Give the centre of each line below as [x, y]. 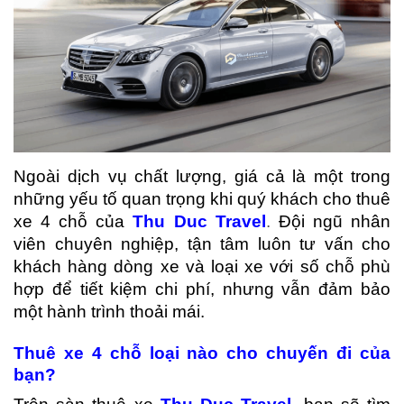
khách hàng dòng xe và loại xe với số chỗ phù [202, 266]
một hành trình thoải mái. [109, 311]
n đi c [344, 353]
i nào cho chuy [241, 353]
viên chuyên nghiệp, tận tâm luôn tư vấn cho [202, 243]
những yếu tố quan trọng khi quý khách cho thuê [202, 198]
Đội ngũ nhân [331, 221]
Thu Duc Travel [199, 221]
